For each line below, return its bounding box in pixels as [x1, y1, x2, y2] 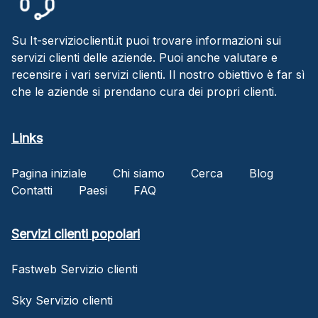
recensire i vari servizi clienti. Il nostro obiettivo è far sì [11, 67, 305, 82]
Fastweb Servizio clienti [11, 261, 138, 276]
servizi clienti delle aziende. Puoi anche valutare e [11, 50, 278, 65]
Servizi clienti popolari [11, 226, 140, 241]
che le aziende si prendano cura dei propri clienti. [11, 84, 277, 99]
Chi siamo [113, 165, 165, 180]
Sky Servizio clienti [11, 292, 113, 307]
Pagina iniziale [11, 165, 87, 180]
